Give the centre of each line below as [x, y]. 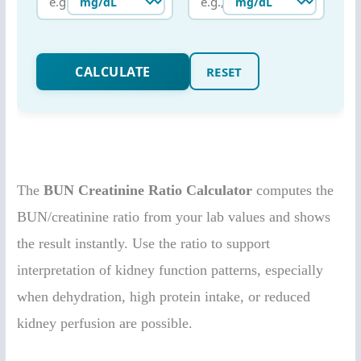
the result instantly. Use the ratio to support [144, 243]
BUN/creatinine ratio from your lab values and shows [174, 216]
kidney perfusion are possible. [105, 323]
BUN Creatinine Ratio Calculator [148, 190]
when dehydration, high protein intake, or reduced [164, 296]
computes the [293, 190]
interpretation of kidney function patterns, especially [170, 270]
